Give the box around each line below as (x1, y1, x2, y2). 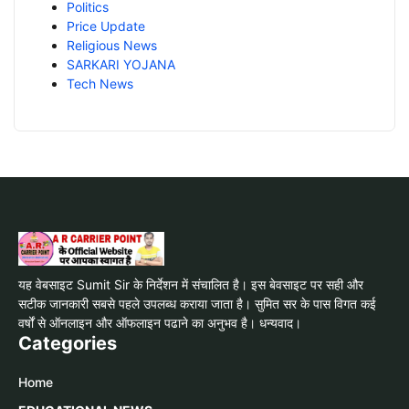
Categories (18, 331, 117, 354)
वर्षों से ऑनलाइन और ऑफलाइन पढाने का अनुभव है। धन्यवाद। (18, 314, 301, 330)
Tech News (67, 75, 133, 91)
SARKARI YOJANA (67, 56, 175, 72)
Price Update (67, 17, 145, 34)
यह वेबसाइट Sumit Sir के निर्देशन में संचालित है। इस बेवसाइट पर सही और (18, 276, 363, 292)
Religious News (67, 37, 157, 53)
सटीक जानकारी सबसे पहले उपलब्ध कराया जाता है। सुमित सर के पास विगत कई (18, 295, 376, 311)
